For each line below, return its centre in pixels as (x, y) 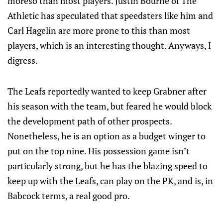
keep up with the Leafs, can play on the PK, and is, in (110, 181)
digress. (23, 60)
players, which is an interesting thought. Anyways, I (109, 45)
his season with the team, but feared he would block (110, 106)
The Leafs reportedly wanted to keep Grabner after (107, 91)
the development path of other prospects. (90, 121)
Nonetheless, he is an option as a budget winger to (107, 136)
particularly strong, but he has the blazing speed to (108, 166)
